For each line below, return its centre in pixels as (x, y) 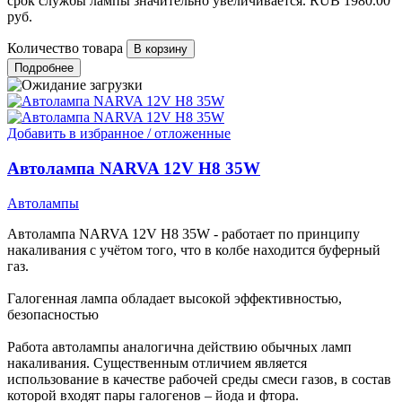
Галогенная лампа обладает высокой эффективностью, (175, 298)
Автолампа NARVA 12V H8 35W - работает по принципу (184, 233)
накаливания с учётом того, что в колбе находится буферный (194, 249)
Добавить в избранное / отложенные (119, 134)
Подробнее (44, 68)
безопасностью (53, 314)
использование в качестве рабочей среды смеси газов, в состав (199, 379)
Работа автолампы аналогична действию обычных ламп (179, 346)
